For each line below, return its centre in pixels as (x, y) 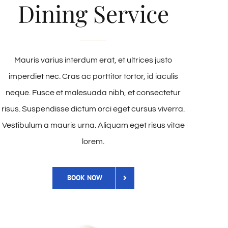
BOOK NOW (84, 178)
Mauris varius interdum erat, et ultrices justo (93, 60)
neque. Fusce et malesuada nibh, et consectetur (93, 93)
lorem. (93, 141)
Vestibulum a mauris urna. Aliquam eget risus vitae (93, 125)
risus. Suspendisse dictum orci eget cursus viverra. (93, 109)
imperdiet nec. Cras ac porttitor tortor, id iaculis (93, 76)
